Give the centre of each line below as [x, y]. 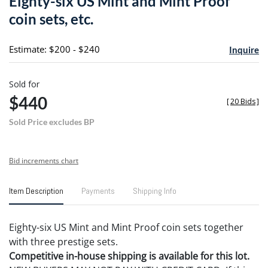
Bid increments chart [44, 160]
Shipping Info [155, 191]
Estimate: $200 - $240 [54, 49]
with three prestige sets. [63, 241]
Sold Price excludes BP [52, 121]
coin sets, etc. [51, 19]
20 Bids [243, 101]
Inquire [244, 49]
